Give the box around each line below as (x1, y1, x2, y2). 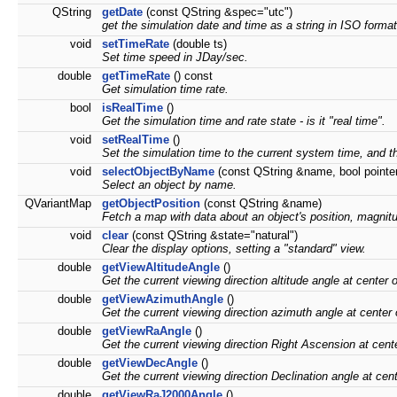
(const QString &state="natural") (128, 229, 298, 243)
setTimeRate (102, 37, 169, 51)
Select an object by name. (102, 178, 237, 192)
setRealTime (102, 133, 169, 147)
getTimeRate (102, 69, 170, 83)
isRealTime (102, 101, 163, 115)
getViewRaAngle (102, 324, 191, 339)
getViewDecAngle (102, 356, 198, 370)
